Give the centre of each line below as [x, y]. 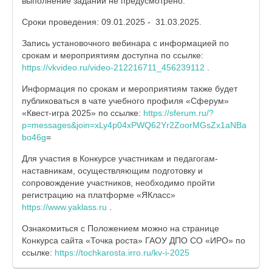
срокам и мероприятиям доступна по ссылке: [113, 55]
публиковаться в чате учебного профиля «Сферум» [125, 101]
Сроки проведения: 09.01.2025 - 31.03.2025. [112, 22]
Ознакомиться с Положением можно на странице [121, 228]
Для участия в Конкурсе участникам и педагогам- [120, 158]
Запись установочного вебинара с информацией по [125, 43]
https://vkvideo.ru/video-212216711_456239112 [113, 67]
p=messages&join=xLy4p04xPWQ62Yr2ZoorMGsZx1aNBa [134, 125]
